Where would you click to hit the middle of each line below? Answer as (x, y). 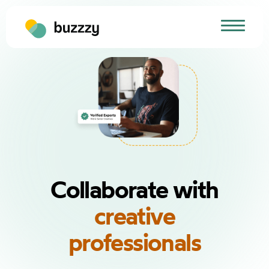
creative (134, 216)
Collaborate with (134, 189)
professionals (134, 242)
